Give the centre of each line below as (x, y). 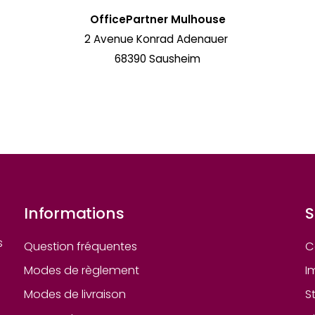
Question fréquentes (81, 246)
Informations (74, 214)
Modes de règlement (82, 271)
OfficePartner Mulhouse (157, 19)
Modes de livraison (75, 295)
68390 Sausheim (157, 58)
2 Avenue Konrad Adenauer (157, 39)
